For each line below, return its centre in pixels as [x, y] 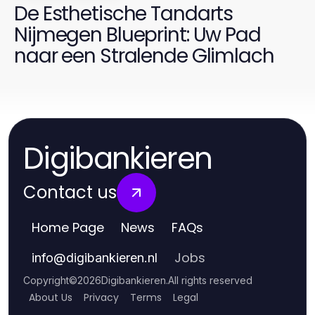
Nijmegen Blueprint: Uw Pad [137, 35]
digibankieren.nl [112, 258]
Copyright [46, 281]
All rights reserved [210, 281]
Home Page [68, 228]
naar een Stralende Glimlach [144, 56]
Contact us [70, 193]
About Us [51, 298]
